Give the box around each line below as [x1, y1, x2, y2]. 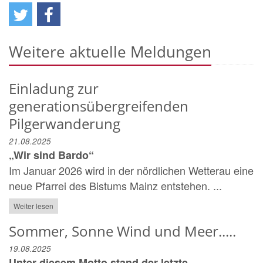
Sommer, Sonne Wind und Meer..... [9, 221, 236, 241]
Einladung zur [9, 79, 99, 99]
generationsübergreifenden [9, 96, 188, 116]
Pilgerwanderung [9, 114, 120, 134]
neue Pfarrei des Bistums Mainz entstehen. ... [9, 178, 222, 194]
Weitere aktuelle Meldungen [9, 41, 211, 63]
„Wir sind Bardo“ [9, 147, 94, 163]
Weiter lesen [14, 200, 53, 211]
